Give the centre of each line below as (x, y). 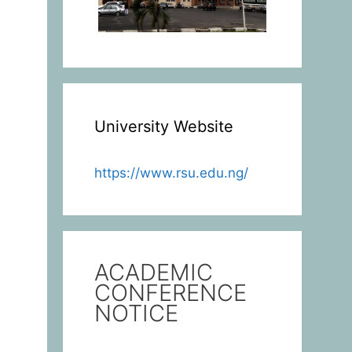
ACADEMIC (153, 272)
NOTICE (136, 313)
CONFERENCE (170, 292)
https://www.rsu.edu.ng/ (171, 172)
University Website (163, 126)
